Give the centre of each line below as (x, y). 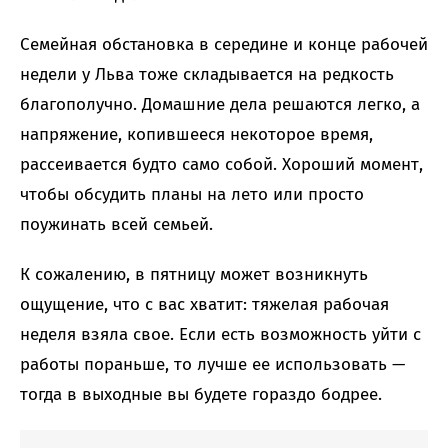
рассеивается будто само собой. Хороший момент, (221, 165)
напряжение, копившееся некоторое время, (196, 135)
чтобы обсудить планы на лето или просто (192, 195)
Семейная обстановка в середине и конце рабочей (224, 45)
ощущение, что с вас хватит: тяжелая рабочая (204, 305)
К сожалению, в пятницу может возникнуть (194, 275)
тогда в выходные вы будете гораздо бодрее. (201, 395)
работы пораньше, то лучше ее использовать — (212, 365)
